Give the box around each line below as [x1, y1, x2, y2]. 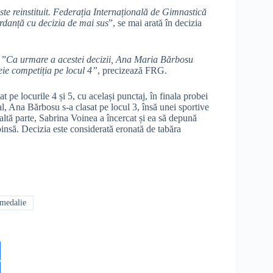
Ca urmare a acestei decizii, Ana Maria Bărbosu [6, 54, 193, 65]
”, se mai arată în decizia [108, 17, 202, 28]
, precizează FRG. [97, 65, 167, 76]
